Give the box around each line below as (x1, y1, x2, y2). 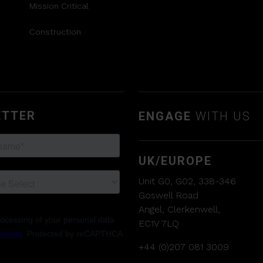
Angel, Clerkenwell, (139, 204, 220, 215)
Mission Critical (29, 1, 89, 11)
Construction (29, 27, 81, 37)
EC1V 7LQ (139, 218, 179, 230)
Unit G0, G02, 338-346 (139, 176, 236, 187)
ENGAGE (139, 109, 191, 123)
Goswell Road (139, 190, 198, 201)
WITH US (191, 109, 251, 123)
